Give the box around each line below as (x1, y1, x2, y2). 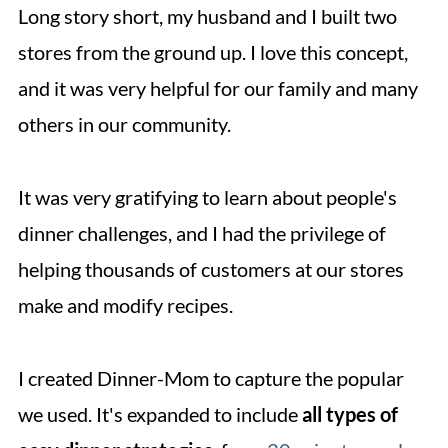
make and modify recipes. (17, 293, 233, 318)
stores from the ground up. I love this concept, (17, 40, 408, 65)
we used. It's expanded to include (17, 402, 302, 427)
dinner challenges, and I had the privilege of (17, 221, 386, 246)
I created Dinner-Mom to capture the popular (17, 366, 404, 391)
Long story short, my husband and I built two (17, 4, 397, 29)
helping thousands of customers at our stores (17, 257, 404, 282)
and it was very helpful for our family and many (17, 76, 418, 101)
